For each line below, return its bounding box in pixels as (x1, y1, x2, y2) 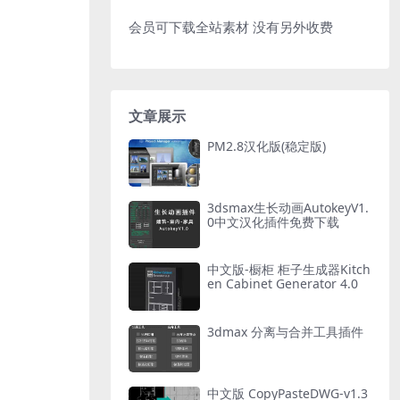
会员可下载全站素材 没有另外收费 (129, 17, 333, 36)
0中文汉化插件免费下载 (207, 212, 339, 230)
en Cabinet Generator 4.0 (207, 275, 358, 293)
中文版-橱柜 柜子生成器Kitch (207, 261, 371, 279)
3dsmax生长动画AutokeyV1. (207, 198, 369, 216)
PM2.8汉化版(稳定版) (207, 137, 326, 154)
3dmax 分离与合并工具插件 (207, 322, 363, 340)
